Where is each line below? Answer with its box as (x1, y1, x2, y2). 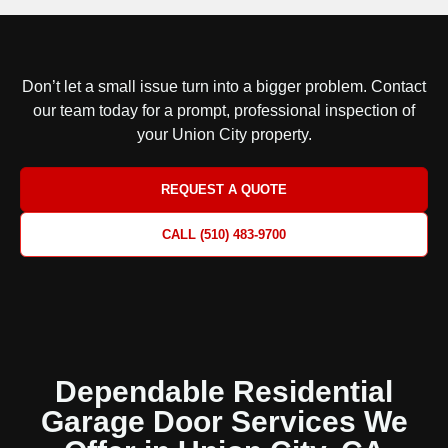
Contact (371, 78, 426, 95)
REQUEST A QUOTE (161, 182, 287, 197)
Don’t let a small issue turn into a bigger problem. (22, 78, 371, 95)
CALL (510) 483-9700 (162, 227, 286, 242)
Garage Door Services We (40, 405, 408, 438)
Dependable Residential (55, 375, 393, 408)
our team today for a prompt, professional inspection (33, 102, 398, 119)
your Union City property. (136, 126, 312, 143)
